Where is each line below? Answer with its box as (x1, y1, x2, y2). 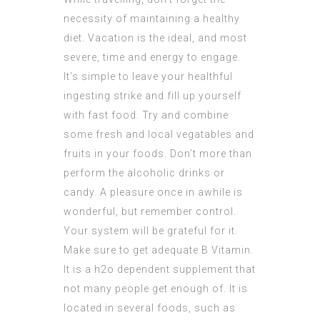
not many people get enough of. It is (64, 283, 248, 295)
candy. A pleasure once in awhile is (64, 186, 243, 199)
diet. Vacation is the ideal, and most (64, 32, 247, 44)
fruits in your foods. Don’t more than (64, 148, 252, 160)
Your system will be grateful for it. (64, 225, 238, 237)
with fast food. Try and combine (64, 109, 229, 121)
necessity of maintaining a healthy (64, 13, 240, 25)
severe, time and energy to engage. (64, 51, 241, 64)
